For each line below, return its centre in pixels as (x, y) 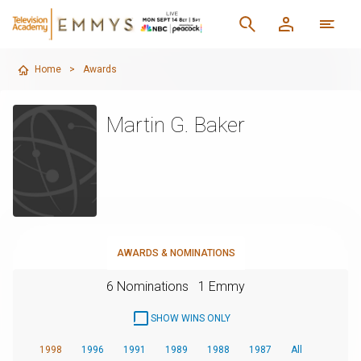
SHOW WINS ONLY (190, 318)
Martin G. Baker (175, 125)
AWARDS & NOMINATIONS (176, 253)
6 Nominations (147, 286)
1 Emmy (222, 286)
